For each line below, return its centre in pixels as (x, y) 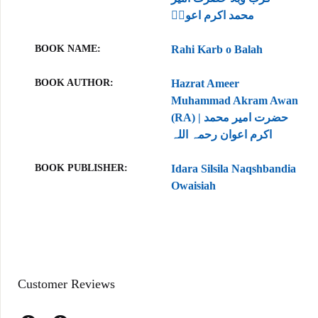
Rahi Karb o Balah (217, 49)
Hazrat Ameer (205, 83)
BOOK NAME (66, 49)
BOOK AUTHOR (72, 83)
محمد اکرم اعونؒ (213, 15)
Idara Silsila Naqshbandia (234, 169)
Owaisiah (193, 186)
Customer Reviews (66, 284)
